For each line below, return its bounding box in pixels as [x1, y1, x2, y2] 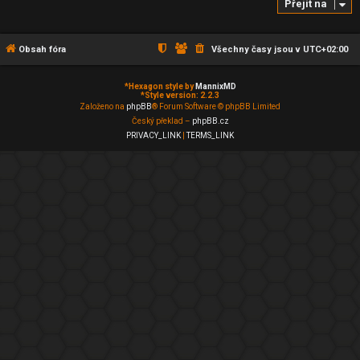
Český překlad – [131, 117, 192, 125]
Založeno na [80, 102, 126, 111]
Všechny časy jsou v [211, 44, 303, 55]
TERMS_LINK [186, 131, 234, 140]
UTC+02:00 [303, 44, 348, 55]
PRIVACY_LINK [126, 131, 181, 140]
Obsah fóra [18, 44, 66, 55]
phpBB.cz [191, 117, 229, 125]
